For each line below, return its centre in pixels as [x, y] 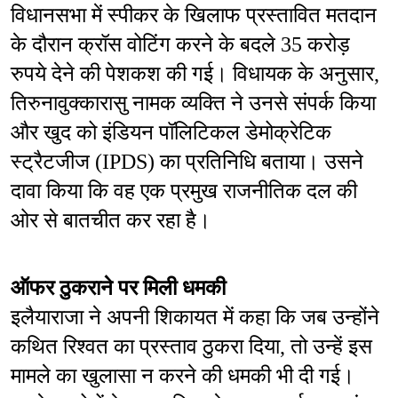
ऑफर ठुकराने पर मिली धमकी [118, 288]
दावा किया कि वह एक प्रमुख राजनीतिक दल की [184, 191]
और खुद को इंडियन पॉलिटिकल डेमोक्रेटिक [171, 133]
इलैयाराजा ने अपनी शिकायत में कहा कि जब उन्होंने [195, 318]
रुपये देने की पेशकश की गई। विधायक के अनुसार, [195, 74]
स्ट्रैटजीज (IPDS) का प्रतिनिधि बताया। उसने [187, 162]
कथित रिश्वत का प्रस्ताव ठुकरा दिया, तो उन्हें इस [191, 347]
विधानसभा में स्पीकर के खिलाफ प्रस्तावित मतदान [194, 16]
